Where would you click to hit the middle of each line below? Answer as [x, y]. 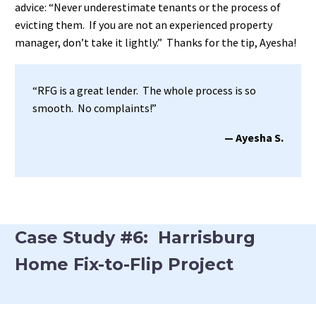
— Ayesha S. [254, 138]
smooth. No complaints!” [95, 108]
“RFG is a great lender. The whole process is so [144, 90]
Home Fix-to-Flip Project [124, 265]
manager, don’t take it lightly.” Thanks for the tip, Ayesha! [156, 43]
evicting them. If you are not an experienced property [144, 25]
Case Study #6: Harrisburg [135, 238]
